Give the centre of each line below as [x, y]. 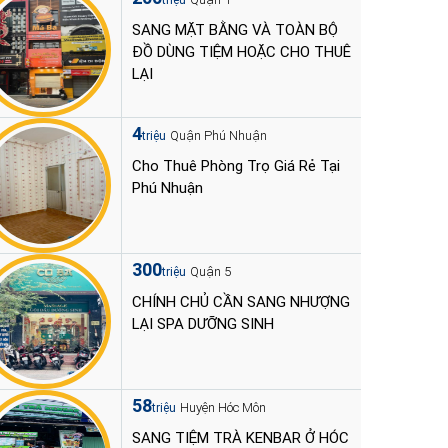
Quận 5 [210, 271]
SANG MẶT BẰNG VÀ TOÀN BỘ [235, 30]
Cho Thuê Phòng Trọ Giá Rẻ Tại [236, 166]
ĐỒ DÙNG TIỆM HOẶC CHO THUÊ [241, 52]
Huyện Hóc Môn [223, 407]
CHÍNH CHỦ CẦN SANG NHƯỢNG [241, 302]
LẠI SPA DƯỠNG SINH [203, 324]
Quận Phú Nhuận [218, 135]
